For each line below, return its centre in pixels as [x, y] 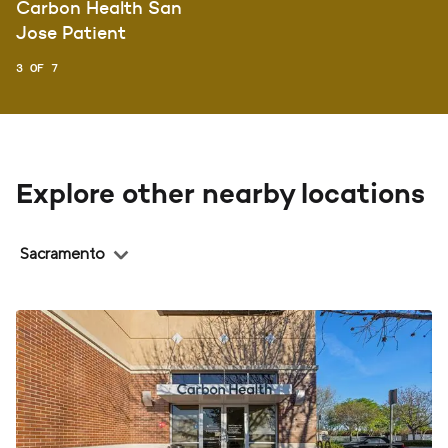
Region [34, 237]
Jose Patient [71, 32]
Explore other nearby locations [220, 195]
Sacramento [62, 253]
